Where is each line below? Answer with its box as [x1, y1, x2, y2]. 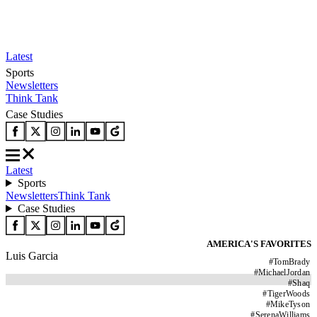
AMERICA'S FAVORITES [207, 238, 311, 249]
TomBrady [273, 257, 310, 267]
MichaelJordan [258, 267, 310, 277]
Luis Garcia [6, 250, 58, 262]
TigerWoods [267, 289, 310, 299]
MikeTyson [270, 299, 310, 309]
